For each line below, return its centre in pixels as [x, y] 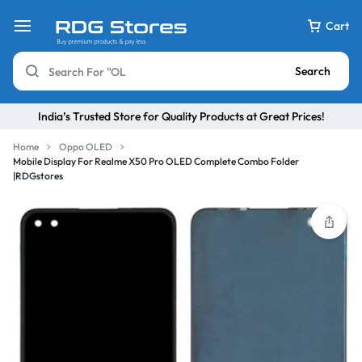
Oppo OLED [86, 147]
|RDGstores [38, 176]
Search [313, 71]
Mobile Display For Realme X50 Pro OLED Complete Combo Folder [156, 161]
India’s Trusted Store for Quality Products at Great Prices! [181, 116]
